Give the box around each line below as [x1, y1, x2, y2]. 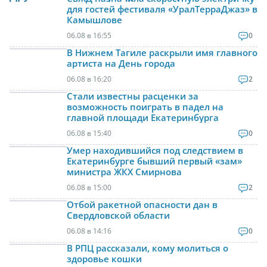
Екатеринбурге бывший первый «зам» [67, 155, 242, 167]
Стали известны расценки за [67, 90, 198, 103]
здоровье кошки [67, 253, 142, 265]
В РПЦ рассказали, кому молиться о [67, 242, 228, 254]
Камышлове [67, 14, 122, 26]
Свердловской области [67, 209, 170, 222]
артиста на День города [67, 57, 175, 70]
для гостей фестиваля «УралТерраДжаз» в [67, 3, 257, 15]
